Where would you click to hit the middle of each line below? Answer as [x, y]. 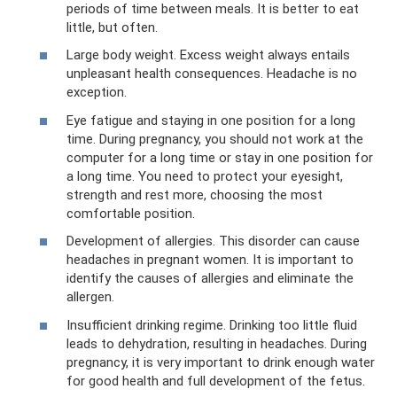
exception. [97, 92]
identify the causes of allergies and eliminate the [210, 278]
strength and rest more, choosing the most [195, 195]
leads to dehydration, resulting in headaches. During [217, 343]
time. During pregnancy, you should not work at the [215, 139]
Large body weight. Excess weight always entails [208, 55]
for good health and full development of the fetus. [216, 381]
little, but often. [112, 27]
